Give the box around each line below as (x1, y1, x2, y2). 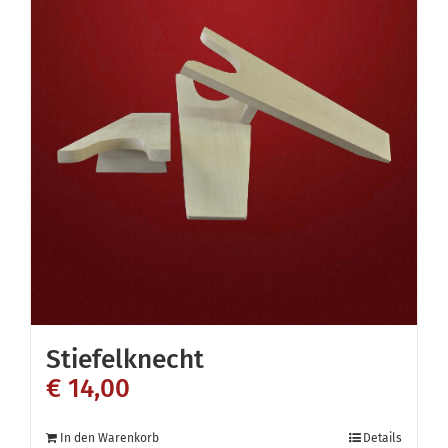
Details (363, 431, 402, 446)
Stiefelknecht (46, 343, 204, 376)
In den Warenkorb (60, 431, 159, 446)
